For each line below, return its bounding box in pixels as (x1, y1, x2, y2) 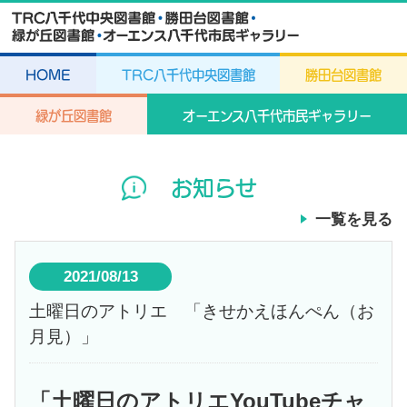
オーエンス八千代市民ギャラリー (183, 109, 372, 124)
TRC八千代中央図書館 (121, 68, 255, 83)
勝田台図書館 (305, 68, 382, 83)
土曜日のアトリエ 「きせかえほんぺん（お (29, 302, 375, 322)
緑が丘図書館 (35, 109, 112, 124)
